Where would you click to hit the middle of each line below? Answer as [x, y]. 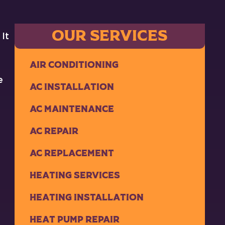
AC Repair [54, 131]
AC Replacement [72, 153]
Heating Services [75, 176]
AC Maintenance [72, 109]
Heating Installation [86, 198]
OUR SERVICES [110, 36]
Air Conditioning [74, 65]
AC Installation [72, 87]
